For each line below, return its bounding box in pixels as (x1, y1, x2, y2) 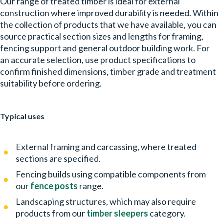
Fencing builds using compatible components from (16, 169, 206, 179)
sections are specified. (16, 153, 101, 164)
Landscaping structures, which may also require (16, 196, 196, 207)
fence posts (30, 180, 78, 191)
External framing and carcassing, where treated (16, 141, 197, 152)
